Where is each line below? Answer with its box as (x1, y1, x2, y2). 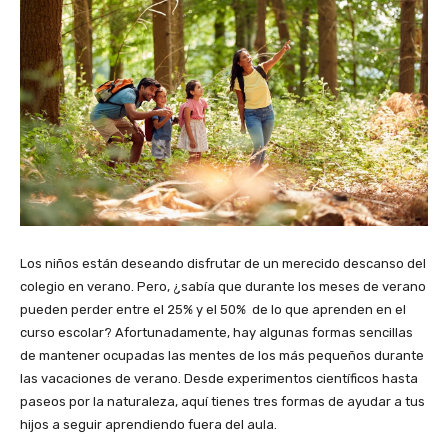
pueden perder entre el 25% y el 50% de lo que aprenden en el (20, 302, 406, 317)
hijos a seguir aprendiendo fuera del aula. (20, 417, 277, 432)
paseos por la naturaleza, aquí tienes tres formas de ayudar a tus (20, 394, 425, 409)
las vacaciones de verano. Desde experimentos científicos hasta (20, 371, 418, 386)
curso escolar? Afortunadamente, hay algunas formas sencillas (20, 325, 413, 340)
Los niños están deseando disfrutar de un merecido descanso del (20, 256, 426, 271)
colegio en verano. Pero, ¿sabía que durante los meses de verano (20, 279, 426, 294)
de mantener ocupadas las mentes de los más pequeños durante (20, 348, 424, 363)
